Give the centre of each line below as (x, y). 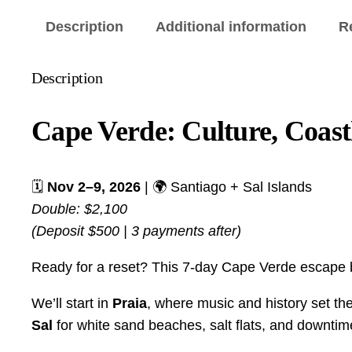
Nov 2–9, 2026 (94, 187)
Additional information (231, 27)
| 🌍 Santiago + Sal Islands (226, 187)
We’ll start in (72, 304)
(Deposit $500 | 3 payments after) (136, 231)
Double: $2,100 (79, 209)
